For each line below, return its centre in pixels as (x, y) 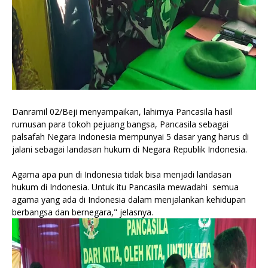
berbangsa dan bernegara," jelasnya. (83, 212)
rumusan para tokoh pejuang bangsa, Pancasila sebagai (120, 124)
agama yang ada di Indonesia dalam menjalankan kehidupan (129, 200)
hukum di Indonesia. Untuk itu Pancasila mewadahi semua (125, 187)
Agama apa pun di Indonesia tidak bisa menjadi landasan (122, 174)
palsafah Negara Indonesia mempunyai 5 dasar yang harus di (130, 137)
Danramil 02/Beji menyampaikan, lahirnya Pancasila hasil (122, 112)
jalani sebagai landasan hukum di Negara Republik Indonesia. (130, 149)
